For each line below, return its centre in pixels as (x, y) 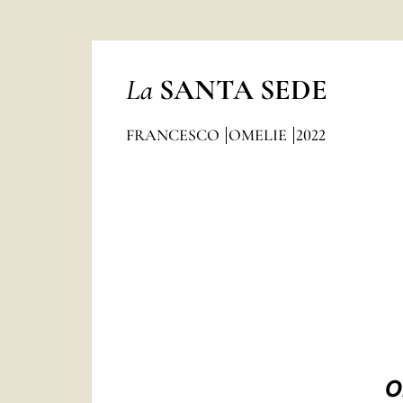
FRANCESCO (174, 135)
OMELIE (259, 135)
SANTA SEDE (243, 90)
